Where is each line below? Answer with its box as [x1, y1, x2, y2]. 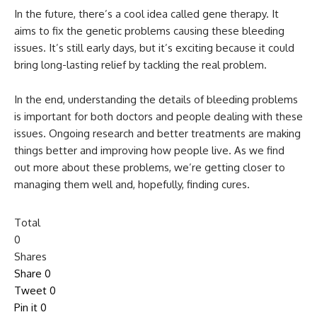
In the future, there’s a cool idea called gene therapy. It [14, 7, 279, 21]
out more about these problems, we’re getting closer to [14, 161, 285, 175]
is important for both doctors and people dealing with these [14, 110, 303, 124]
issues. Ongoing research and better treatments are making [14, 127, 301, 141]
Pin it [14, 301, 38, 315]
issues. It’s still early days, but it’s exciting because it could [14, 41, 294, 55]
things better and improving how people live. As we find [14, 144, 284, 158]
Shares [14, 250, 47, 264]
